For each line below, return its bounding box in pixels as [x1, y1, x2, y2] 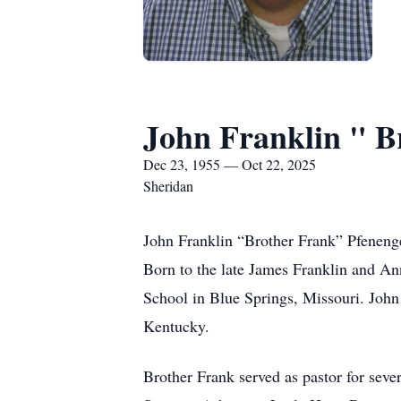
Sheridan [143, 176, 193, 195]
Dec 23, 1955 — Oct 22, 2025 [143, 155, 316, 174]
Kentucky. [143, 315, 209, 337]
